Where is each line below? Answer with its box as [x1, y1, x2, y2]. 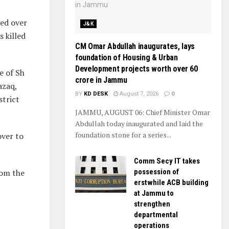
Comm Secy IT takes [134, 156, 200, 166]
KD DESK [84, 90, 108, 97]
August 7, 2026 [118, 90, 158, 97]
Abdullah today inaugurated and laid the [75, 119, 203, 128]
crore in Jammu [75, 75, 127, 85]
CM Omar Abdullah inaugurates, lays [75, 41, 195, 51]
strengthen [134, 199, 170, 209]
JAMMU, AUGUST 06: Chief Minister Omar [75, 107, 210, 117]
